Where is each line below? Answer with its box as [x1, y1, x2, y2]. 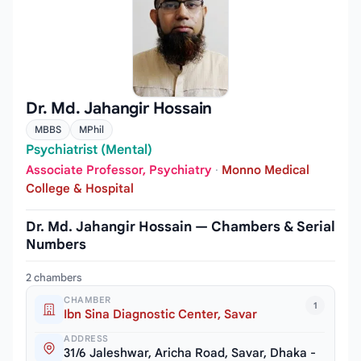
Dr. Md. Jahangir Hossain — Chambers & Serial [26, 218, 335, 236]
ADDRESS [64, 333, 109, 345]
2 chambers [26, 271, 82, 285]
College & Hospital [26, 181, 134, 197]
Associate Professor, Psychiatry [26, 163, 212, 178]
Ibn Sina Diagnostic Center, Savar [64, 307, 257, 322]
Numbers [26, 236, 86, 254]
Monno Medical [222, 163, 309, 178]
